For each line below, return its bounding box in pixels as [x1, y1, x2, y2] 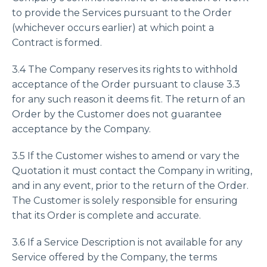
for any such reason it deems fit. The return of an [12, 94, 245, 105]
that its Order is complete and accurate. [12, 210, 201, 221]
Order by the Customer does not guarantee [12, 108, 222, 120]
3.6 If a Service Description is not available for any [12, 237, 243, 248]
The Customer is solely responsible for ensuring [12, 195, 238, 206]
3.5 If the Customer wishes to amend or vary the [12, 150, 240, 162]
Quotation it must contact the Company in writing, [12, 165, 252, 176]
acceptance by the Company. [12, 123, 151, 135]
